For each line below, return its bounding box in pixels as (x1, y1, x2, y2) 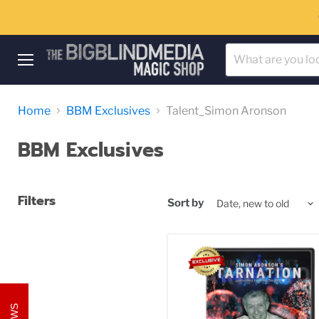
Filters (18, 190, 56, 211)
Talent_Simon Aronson (166, 103, 286, 117)
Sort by (167, 197, 204, 210)
